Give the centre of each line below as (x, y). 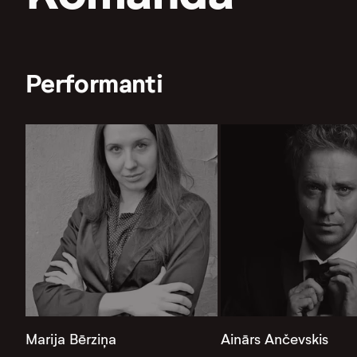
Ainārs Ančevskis (274, 339)
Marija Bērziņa (71, 339)
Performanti (94, 84)
